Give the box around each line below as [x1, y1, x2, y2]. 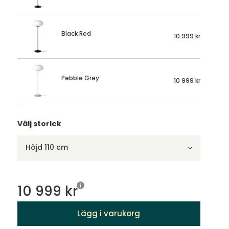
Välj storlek [17, 118, 61, 129]
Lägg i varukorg [77, 208, 141, 219]
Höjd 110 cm [25, 142, 68, 152]
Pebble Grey [61, 73, 99, 82]
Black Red [61, 29, 91, 38]
